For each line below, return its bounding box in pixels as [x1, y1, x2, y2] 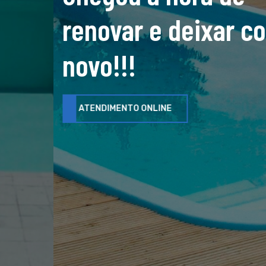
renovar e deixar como [26, 11, 262, 47]
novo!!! [26, 47, 100, 83]
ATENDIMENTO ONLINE [42, 103, 136, 113]
